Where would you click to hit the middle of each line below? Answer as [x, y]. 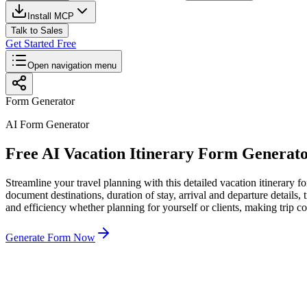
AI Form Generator [47, 124]
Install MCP [51, 16]
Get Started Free [41, 44]
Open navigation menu [72, 65]
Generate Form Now [50, 237]
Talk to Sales [37, 30]
